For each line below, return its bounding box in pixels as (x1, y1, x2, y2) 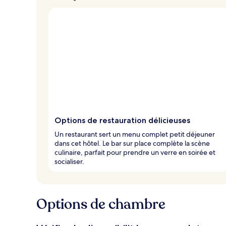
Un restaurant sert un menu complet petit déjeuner (54, 129, 215, 139)
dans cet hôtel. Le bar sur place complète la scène (54, 138, 210, 148)
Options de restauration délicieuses (54, 115, 190, 125)
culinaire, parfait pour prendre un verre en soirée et (54, 147, 215, 157)
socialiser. (54, 156, 84, 166)
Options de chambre (36, 194, 165, 214)
